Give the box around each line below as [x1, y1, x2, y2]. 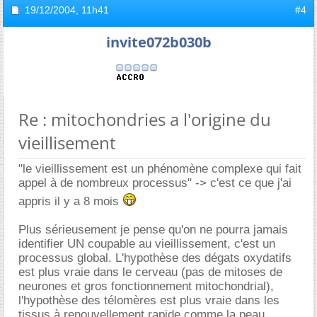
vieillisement [18, 131, 116, 154]
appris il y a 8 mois [18, 195, 122, 208]
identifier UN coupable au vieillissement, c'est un [18, 237, 275, 250]
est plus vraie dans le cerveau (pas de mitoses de [18, 265, 282, 279]
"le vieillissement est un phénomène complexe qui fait [18, 162, 301, 175]
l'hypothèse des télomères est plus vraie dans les [18, 294, 279, 307]
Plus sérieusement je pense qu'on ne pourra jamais [18, 223, 288, 236]
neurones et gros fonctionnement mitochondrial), [18, 279, 274, 293]
